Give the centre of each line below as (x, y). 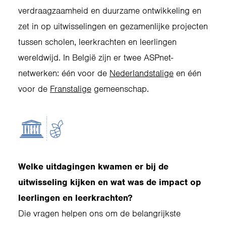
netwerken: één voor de (64, 73)
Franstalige (71, 89)
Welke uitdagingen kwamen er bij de (93, 166)
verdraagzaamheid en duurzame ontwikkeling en (110, 11)
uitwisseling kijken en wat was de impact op (110, 182)
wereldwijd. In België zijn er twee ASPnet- (96, 58)
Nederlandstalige (142, 73)
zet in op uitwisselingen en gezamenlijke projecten (113, 26)
